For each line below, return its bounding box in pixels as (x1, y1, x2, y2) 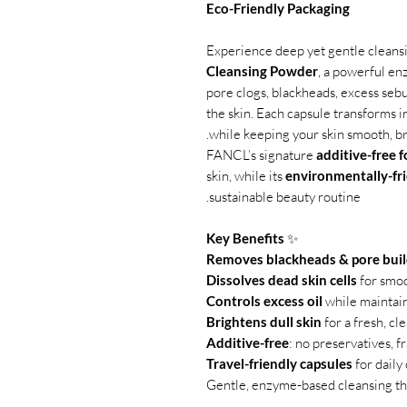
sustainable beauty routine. (209, 188, 361, 205)
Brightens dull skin (206, 313, 322, 330)
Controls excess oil (206, 293, 323, 309)
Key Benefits (206, 230, 284, 246)
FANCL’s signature (206, 146, 316, 164)
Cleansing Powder (206, 63, 318, 79)
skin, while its (206, 167, 285, 184)
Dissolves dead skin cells (206, 272, 357, 288)
